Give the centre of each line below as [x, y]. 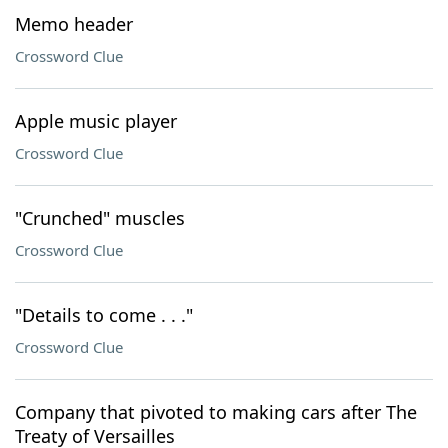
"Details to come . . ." [104, 315]
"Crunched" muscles [100, 218]
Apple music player [96, 121]
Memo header [74, 24]
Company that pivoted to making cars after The [216, 412]
